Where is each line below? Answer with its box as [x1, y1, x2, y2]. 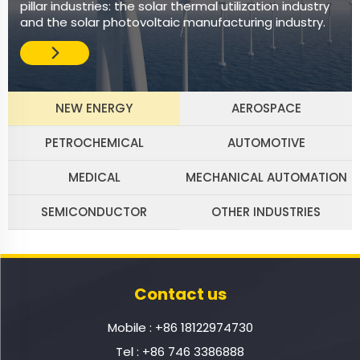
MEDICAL [67, 168, 121, 186]
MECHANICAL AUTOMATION [185, 168, 347, 186]
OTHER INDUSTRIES [211, 203, 321, 221]
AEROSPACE [231, 99, 301, 117]
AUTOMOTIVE [227, 133, 305, 151]
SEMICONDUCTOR [41, 202, 147, 220]
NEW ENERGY [55, 99, 133, 117]
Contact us [133, 282, 227, 305]
